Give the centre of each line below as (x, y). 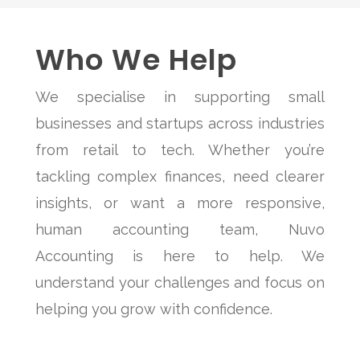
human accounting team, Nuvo (180, 230)
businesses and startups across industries (180, 124)
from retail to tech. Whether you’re (180, 150)
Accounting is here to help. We (180, 256)
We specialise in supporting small (180, 97)
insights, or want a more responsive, (180, 203)
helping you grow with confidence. (153, 309)
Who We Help (136, 60)
